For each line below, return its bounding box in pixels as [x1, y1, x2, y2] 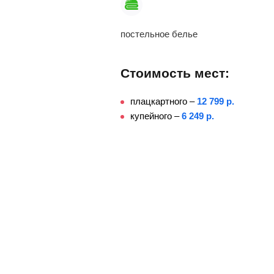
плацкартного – [130, 96, 197, 106]
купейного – [130, 111, 182, 121]
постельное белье [120, 29, 198, 39]
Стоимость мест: [120, 66, 229, 80]
